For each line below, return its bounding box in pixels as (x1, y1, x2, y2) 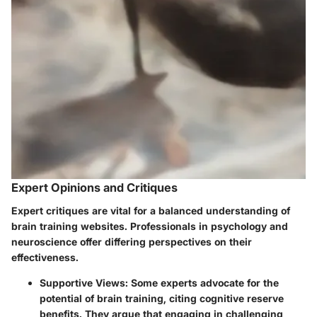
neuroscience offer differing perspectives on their (11, 235, 252, 248)
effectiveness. (11, 250, 79, 263)
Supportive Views (40, 276, 125, 289)
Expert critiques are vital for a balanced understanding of (11, 204, 290, 217)
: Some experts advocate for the (125, 276, 279, 289)
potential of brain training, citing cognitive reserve (40, 292, 284, 304)
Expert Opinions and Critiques (11, 180, 178, 195)
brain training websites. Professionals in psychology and (11, 219, 288, 232)
